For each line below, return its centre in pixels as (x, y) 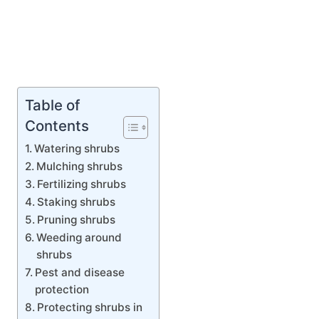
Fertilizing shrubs (82, 184)
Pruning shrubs (77, 220)
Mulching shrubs (80, 167)
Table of (53, 105)
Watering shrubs (77, 149)
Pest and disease (80, 273)
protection (62, 290)
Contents (57, 126)
